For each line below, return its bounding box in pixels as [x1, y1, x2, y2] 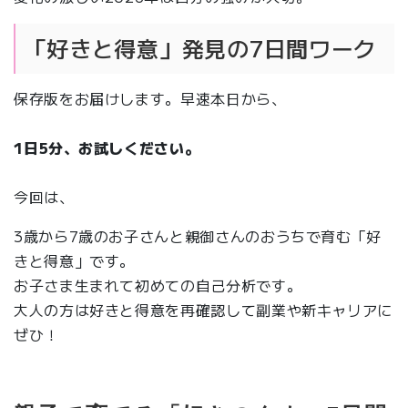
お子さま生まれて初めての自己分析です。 [14, 274, 302, 297]
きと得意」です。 [14, 250, 136, 272]
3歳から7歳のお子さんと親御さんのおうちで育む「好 [14, 225, 382, 248]
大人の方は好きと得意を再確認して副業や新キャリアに [14, 299, 393, 321]
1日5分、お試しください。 [14, 137, 200, 159]
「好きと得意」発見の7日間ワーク [24, 32, 377, 65]
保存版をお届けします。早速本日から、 [14, 87, 287, 110]
